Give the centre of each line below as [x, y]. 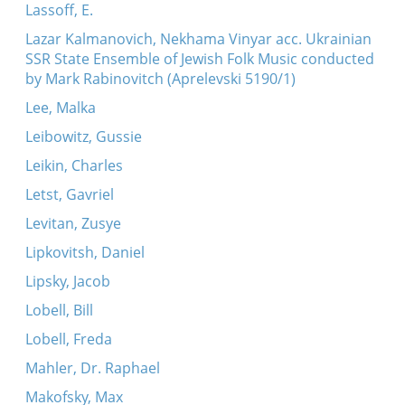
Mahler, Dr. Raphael [92, 368]
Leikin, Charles [74, 165]
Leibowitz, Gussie [83, 137]
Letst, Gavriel [69, 194]
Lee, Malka [60, 108]
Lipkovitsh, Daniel [85, 252]
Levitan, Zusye [73, 223]
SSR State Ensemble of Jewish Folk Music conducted [199, 59]
